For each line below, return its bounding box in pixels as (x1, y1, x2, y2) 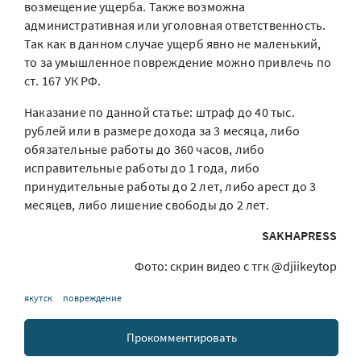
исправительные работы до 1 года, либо (24, 160, 260, 176)
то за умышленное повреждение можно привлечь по (24, 54, 332, 71)
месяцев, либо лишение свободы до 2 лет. (24, 197, 269, 214)
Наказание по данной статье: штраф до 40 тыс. (24, 104, 295, 121)
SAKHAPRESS (262, 227, 337, 244)
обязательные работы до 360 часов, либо (24, 141, 265, 158)
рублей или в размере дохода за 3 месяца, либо (24, 122, 301, 139)
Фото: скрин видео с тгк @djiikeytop (135, 258, 337, 275)
